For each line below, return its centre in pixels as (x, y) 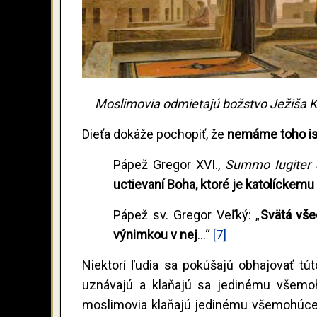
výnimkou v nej (155, 235)
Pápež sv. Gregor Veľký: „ (186, 215)
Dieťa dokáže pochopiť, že (155, 134)
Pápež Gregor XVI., (169, 165)
